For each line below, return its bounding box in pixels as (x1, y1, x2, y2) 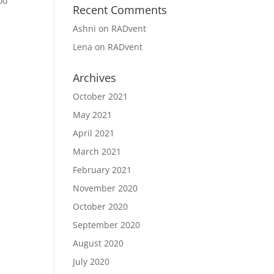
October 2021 (73, 91, 128, 102)
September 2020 (73, 219, 141, 231)
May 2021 (73, 109, 113, 120)
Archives (73, 70, 117, 85)
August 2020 (73, 237, 124, 249)
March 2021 (73, 146, 122, 157)
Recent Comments (73, 2, 168, 17)
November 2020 (73, 182, 138, 194)
